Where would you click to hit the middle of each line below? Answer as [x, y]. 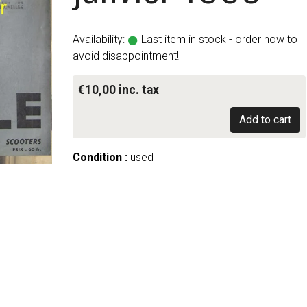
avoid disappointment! [125, 56]
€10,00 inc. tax [118, 90]
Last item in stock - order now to [218, 39]
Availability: [98, 39]
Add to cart [265, 120]
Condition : [100, 157]
